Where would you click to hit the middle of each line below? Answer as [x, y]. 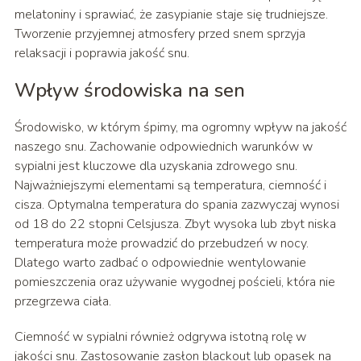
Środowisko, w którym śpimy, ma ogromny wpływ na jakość [180, 128]
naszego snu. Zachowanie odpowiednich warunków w [163, 147]
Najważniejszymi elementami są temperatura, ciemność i [170, 186]
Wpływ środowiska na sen [129, 91]
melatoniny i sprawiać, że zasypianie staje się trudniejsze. [171, 15]
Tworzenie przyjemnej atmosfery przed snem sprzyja [160, 34]
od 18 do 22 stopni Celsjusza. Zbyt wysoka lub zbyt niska [175, 224]
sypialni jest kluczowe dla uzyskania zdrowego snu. [156, 166]
